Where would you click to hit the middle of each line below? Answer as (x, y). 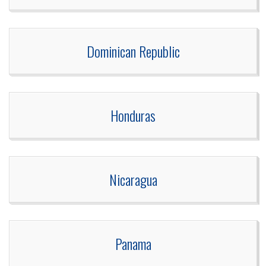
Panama (133, 244)
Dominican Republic (133, 51)
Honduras (133, 115)
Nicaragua (133, 180)
